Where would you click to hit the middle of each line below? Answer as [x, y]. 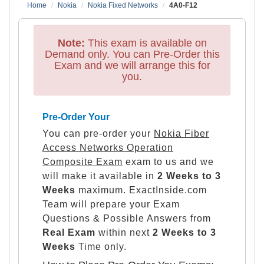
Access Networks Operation [108, 147]
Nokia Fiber [181, 133]
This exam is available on [146, 43]
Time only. [101, 246]
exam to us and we [168, 161]
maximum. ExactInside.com [141, 190]
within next [124, 232]
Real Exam [69, 232]
